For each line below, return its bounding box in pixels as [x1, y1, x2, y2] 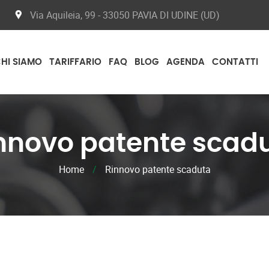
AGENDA [166, 58, 205, 67]
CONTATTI [211, 58, 258, 67]
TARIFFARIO [49, 58, 101, 67]
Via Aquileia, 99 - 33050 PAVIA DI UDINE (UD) [30, 8, 220, 22]
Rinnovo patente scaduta [104, 162, 211, 176]
